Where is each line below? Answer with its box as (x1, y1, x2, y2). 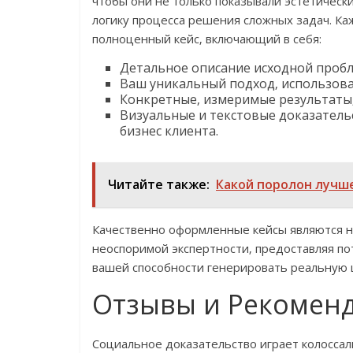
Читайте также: (108, 176, 210, 193)
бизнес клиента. (120, 122, 218, 139)
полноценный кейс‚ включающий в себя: (92, 31, 321, 46)
